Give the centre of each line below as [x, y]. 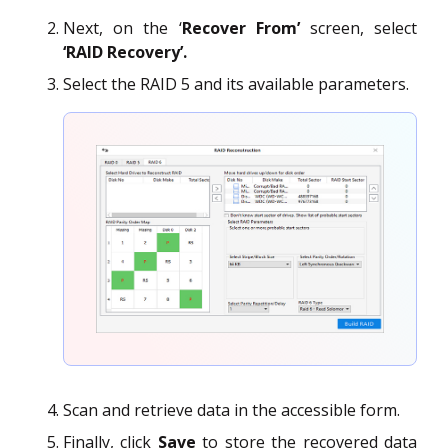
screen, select [358, 27]
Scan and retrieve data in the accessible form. [231, 409]
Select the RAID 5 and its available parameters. [236, 83]
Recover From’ [240, 27]
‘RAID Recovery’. [125, 51]
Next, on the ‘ [122, 27]
